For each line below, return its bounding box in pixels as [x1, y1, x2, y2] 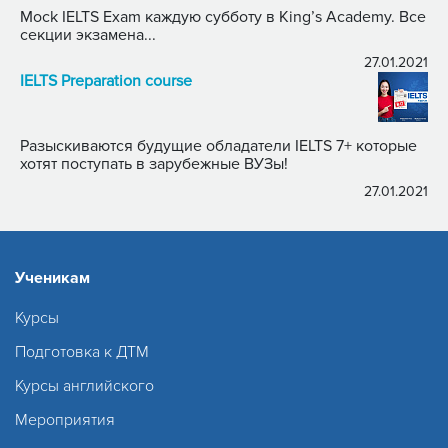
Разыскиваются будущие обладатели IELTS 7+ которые [20, 135, 356, 156]
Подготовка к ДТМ [15, 341, 149, 362]
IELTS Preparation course [20, 70, 192, 91]
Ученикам [15, 267, 90, 288]
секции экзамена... [20, 24, 156, 45]
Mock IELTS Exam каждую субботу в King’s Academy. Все [20, 6, 426, 27]
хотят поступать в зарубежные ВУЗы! [20, 153, 288, 174]
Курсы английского [15, 375, 154, 396]
